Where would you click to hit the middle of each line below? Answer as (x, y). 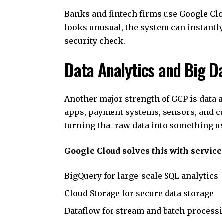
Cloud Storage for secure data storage (139, 193)
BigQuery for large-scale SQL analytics (141, 176)
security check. (95, 40)
